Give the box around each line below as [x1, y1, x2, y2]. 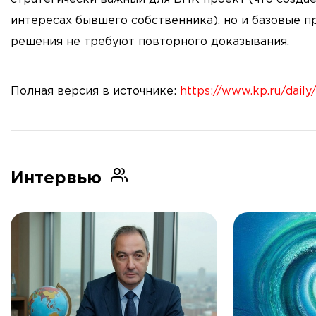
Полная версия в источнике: [11, 86, 180, 97]
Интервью [11, 171, 107, 187]
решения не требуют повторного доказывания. [11, 37, 289, 48]
